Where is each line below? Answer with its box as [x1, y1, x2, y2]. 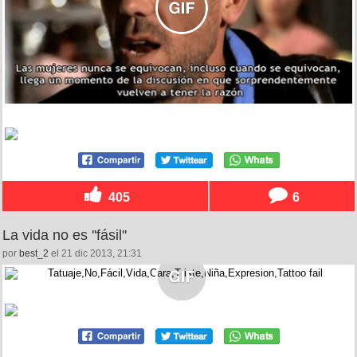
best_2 [19, 248, 49, 260]
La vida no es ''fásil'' [2, 227, 127, 244]
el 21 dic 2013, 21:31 [49, 248, 142, 260]
